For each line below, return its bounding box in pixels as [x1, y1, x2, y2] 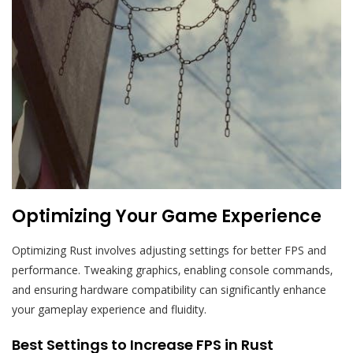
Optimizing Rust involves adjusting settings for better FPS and [12, 243, 326, 258]
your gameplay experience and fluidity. [12, 302, 206, 318]
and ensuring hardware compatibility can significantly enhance [12, 282, 326, 298]
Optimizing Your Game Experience [12, 204, 321, 229]
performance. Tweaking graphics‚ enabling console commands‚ [12, 262, 333, 278]
